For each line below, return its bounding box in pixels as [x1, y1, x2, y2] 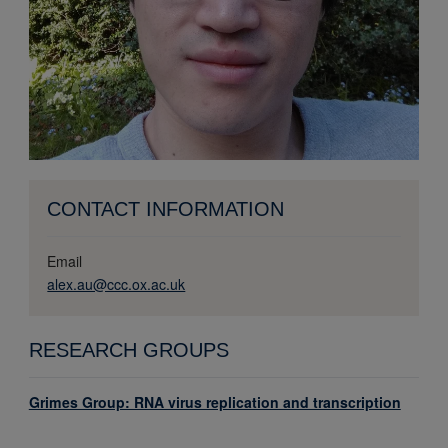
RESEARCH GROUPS [28, 338, 229, 361]
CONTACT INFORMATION [47, 198, 285, 221]
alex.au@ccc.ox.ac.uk [47, 274, 186, 295]
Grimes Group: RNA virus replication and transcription [28, 391, 401, 412]
